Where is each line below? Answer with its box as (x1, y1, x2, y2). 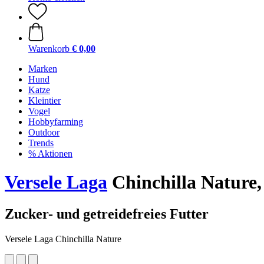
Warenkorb (28, 44, 70, 54)
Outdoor (28, 127, 60, 137)
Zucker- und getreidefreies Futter (5, 206, 209, 222)
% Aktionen (28, 148, 72, 159)
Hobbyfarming (28, 117, 83, 127)
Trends (28, 138, 54, 148)
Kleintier (28, 95, 61, 105)
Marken (28, 64, 57, 74)
